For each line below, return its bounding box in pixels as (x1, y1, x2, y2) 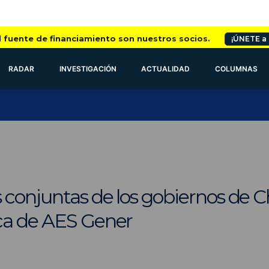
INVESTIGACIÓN (59, 64, 116, 73)
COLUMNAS (215, 64, 258, 73)
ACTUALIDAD (141, 64, 190, 73)
